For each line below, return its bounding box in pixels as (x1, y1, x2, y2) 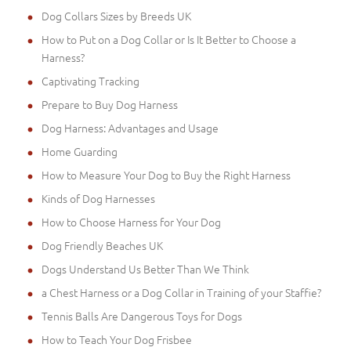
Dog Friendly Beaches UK (42, 237, 163, 253)
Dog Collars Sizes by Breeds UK (42, 7, 191, 24)
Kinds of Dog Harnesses (42, 190, 155, 206)
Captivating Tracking (42, 72, 139, 89)
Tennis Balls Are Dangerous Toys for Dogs (42, 307, 242, 324)
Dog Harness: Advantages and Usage (42, 119, 219, 136)
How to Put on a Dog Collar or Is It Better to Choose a (42, 31, 296, 47)
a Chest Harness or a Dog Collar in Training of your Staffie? (42, 284, 321, 300)
